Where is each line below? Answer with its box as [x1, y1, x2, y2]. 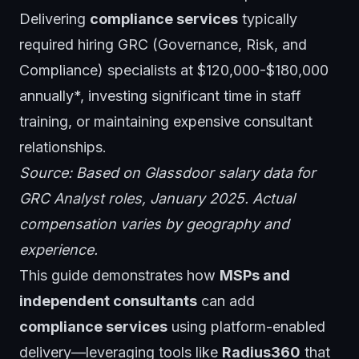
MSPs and [220, 266, 290, 284]
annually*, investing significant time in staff [19, 87, 301, 104]
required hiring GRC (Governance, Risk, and [19, 35, 307, 53]
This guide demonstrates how [19, 266, 220, 284]
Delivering [19, 10, 90, 27]
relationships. [19, 138, 107, 155]
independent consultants [19, 292, 197, 309]
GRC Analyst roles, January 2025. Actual [19, 189, 295, 207]
